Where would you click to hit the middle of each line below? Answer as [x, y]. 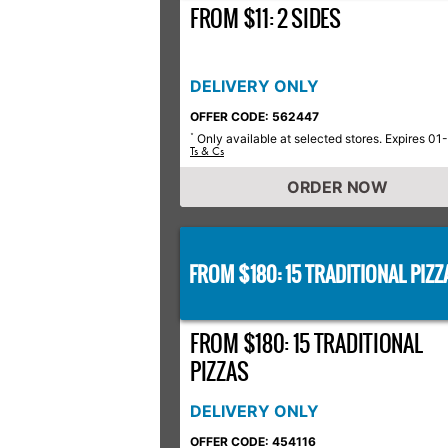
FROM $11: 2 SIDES [265, 18]
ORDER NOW [337, 187]
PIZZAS [219, 371]
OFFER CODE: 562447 [254, 116]
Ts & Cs [207, 151]
